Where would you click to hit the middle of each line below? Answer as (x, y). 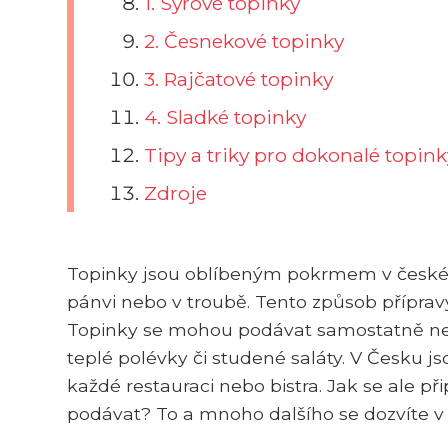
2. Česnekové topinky (244, 40)
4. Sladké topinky (225, 116)
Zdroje (176, 192)
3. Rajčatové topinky (239, 78)
